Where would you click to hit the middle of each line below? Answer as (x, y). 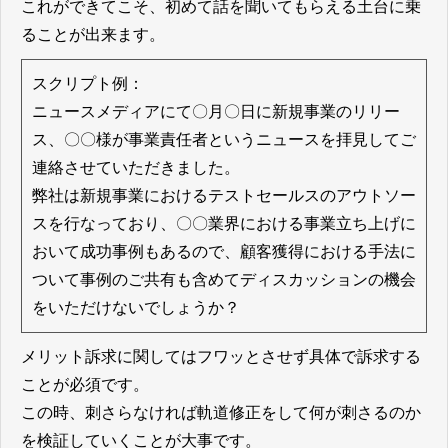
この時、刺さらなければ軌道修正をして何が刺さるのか (221, 413)
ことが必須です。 (85, 385)
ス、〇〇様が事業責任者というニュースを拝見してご (224, 140)
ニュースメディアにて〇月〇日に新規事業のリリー (216, 112)
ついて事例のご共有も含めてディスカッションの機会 (224, 280)
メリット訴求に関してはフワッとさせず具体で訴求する (221, 357)
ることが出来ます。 (93, 35)
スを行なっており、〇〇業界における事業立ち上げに (224, 224)
